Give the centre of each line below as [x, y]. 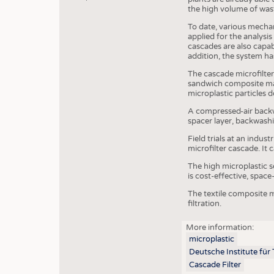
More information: [220, 228]
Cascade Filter [215, 265]
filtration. [205, 204]
